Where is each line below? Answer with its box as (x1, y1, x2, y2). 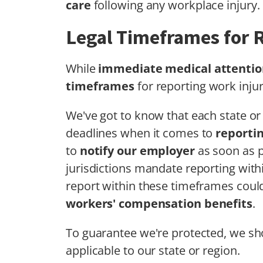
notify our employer (79, 142, 195, 159)
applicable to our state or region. (66, 242, 240, 258)
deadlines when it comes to (66, 124, 216, 141)
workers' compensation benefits (66, 195, 252, 211)
